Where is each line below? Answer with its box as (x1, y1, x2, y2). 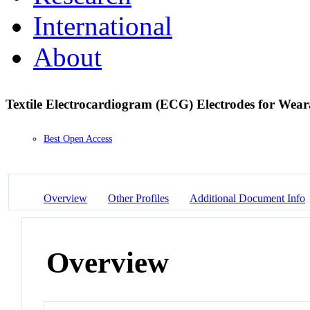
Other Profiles (108, 192, 169, 204)
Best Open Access (44, 134, 112, 145)
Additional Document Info (190, 192, 305, 204)
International (33, 10, 172, 41)
